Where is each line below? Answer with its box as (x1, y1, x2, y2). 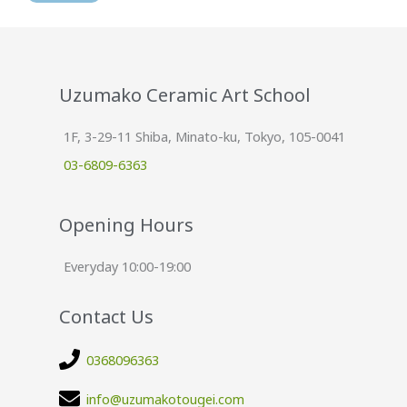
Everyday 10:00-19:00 (64, 257, 191, 276)
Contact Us (59, 304, 154, 330)
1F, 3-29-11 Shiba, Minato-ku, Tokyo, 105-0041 (64, 127, 345, 146)
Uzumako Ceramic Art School (59, 83, 311, 108)
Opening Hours (59, 213, 194, 238)
